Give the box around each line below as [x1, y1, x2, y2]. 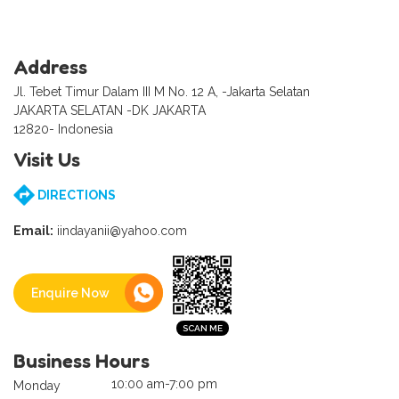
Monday [13, 379, 61, 394]
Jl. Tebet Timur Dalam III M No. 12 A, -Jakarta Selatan [13, 85, 310, 100]
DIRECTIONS [35, 188, 116, 203]
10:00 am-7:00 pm [111, 377, 217, 392]
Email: [13, 224, 53, 239]
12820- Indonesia [13, 122, 113, 137]
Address [13, 55, 87, 79]
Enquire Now [31, 285, 110, 300]
